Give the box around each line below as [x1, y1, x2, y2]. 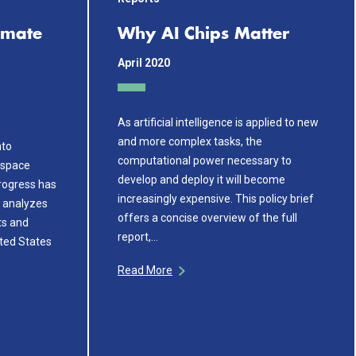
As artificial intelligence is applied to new [118, 115, 319, 129]
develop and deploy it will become [118, 172, 285, 186]
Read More [118, 263, 172, 277]
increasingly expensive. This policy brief [118, 192, 314, 205]
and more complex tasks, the [118, 134, 262, 148]
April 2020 [118, 56, 170, 69]
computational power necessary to [118, 153, 292, 167]
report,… [118, 230, 158, 243]
